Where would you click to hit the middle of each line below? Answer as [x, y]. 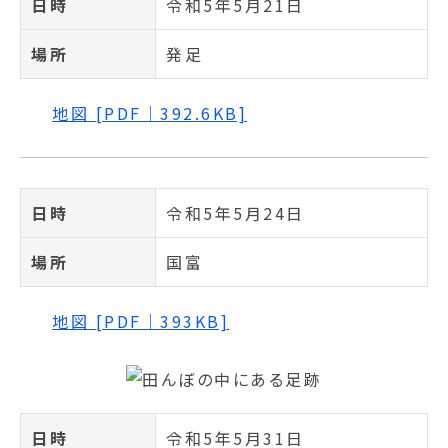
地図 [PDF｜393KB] [140, 321]
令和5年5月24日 [235, 213]
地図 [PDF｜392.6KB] [149, 113]
